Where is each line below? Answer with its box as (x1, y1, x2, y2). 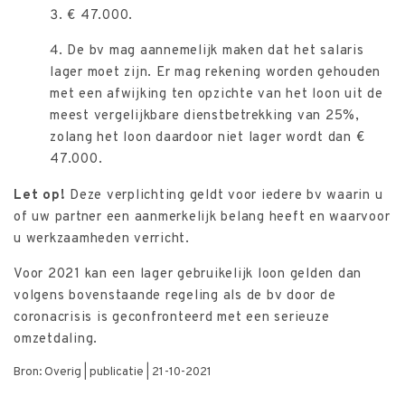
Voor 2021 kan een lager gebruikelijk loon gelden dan (14, 265, 362, 283)
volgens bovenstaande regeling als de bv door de (14, 287, 336, 305)
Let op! (14, 186, 66, 204)
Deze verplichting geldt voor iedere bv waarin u (65, 186, 383, 204)
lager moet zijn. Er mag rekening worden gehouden (50, 63, 381, 81)
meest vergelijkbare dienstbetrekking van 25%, (50, 107, 360, 125)
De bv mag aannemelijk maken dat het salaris (67, 42, 364, 60)
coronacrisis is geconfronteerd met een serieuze (14, 308, 330, 326)
